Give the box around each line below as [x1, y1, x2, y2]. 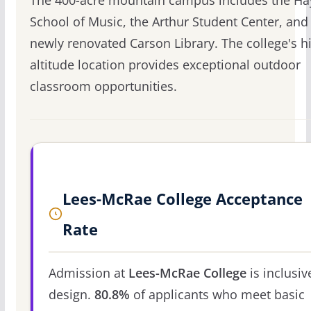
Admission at [48, 264, 128, 282]
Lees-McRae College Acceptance [62, 188, 303, 210]
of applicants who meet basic [129, 286, 305, 303]
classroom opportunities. [29, 78, 177, 95]
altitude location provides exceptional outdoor [29, 56, 301, 74]
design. [48, 286, 94, 303]
